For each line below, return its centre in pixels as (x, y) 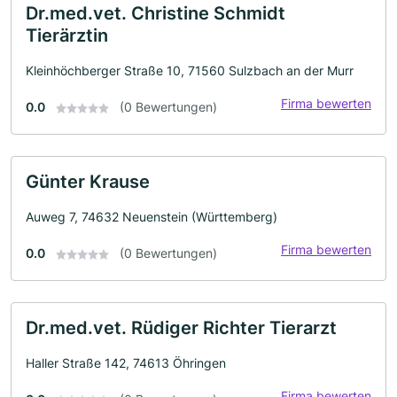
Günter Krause (88, 181)
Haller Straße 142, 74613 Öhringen (126, 362)
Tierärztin (67, 35)
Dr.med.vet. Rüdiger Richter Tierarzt (181, 327)
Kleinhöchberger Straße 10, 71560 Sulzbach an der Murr (190, 70)
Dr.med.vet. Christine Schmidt (156, 13)
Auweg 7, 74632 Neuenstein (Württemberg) (152, 216)
